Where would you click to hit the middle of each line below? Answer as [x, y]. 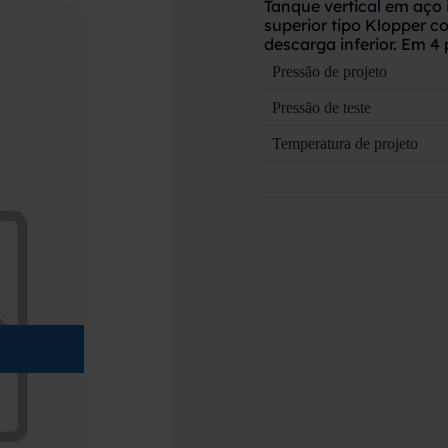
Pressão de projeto [329, 71]
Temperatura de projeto [344, 143]
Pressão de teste [321, 107]
